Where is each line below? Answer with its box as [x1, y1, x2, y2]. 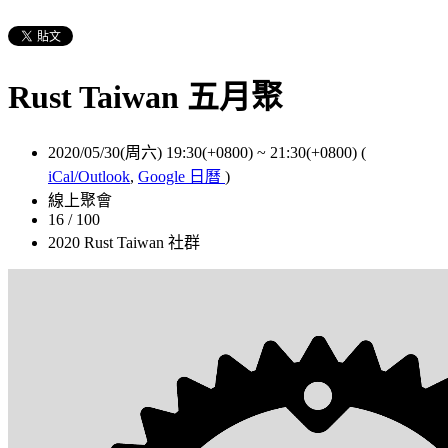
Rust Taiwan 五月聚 [8, 79, 283, 116]
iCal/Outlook [48, 167, 130, 185]
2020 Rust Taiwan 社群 [48, 233, 200, 251]
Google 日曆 [138, 167, 225, 185]
